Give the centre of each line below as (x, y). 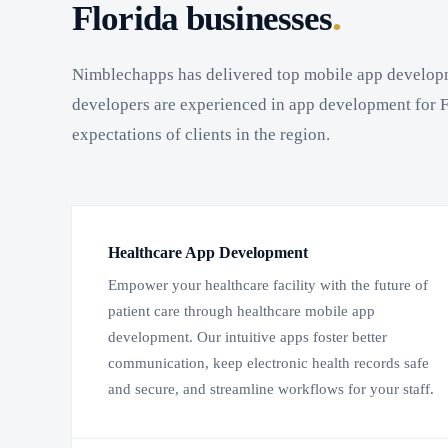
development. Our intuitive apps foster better (247, 337)
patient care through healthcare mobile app (241, 311)
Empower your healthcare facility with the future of (268, 285)
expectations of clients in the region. (201, 135)
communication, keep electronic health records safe (268, 363)
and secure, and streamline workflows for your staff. (271, 389)
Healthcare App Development (208, 253)
